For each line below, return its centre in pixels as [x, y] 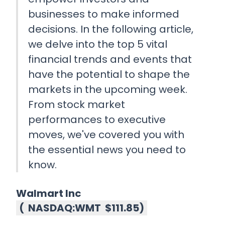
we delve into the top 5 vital [98, 44]
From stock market [77, 105]
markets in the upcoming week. [108, 90]
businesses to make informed [104, 14]
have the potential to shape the [109, 75]
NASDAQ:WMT [65, 208]
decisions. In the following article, [111, 29]
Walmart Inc [49, 194]
